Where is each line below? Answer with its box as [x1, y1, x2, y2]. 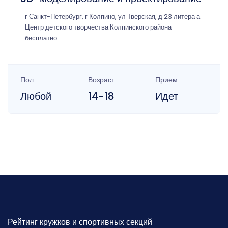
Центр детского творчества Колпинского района [25, 23, 172, 32]
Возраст [88, 75, 115, 85]
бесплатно [25, 34, 57, 43]
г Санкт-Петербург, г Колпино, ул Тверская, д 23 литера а [25, 12, 200, 21]
